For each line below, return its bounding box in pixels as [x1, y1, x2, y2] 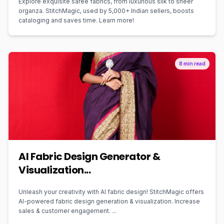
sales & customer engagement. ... [18, 207, 116, 214]
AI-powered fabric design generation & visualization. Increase [18, 197, 200, 205]
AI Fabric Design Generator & [18, 149, 160, 163]
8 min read [179, 60, 205, 66]
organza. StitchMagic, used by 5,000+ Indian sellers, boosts [18, 7, 194, 14]
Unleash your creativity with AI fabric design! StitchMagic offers [18, 188, 204, 195]
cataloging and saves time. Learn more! [18, 16, 134, 24]
